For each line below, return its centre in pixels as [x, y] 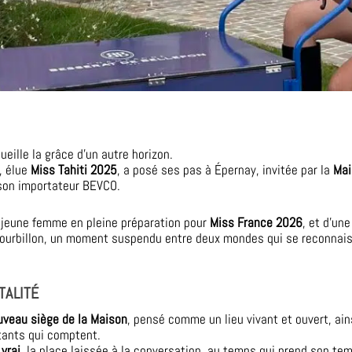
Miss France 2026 [257, 222]
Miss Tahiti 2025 [74, 169]
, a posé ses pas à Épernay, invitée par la [225, 169]
